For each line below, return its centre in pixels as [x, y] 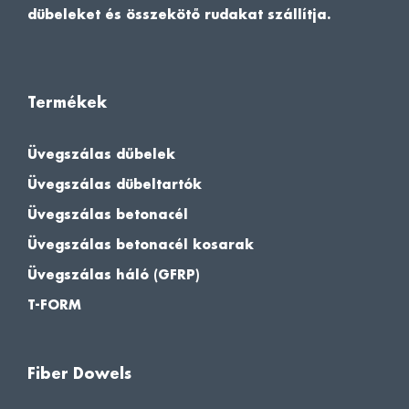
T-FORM [54, 305]
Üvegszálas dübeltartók [115, 184]
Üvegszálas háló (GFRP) [114, 275]
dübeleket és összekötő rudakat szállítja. [179, 15]
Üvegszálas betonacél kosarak [141, 245]
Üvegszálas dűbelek [101, 154]
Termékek [67, 103]
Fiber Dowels [79, 374]
